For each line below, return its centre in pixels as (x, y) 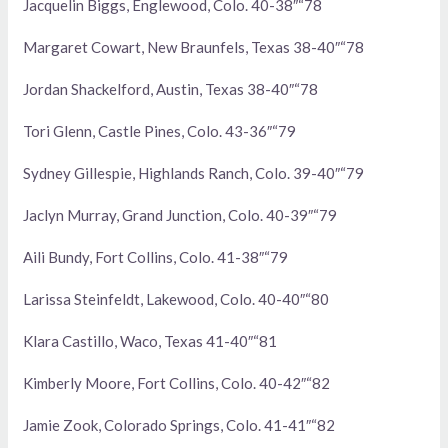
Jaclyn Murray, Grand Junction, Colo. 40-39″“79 (180, 215)
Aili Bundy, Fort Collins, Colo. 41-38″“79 (156, 257)
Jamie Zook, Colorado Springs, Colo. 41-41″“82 (179, 425)
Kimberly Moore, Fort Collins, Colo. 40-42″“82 (177, 383)
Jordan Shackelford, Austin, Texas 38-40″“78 (171, 89)
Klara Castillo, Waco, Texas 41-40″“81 (150, 341)
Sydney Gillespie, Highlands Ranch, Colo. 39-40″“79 (194, 173)
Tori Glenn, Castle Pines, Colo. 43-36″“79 (160, 131)
